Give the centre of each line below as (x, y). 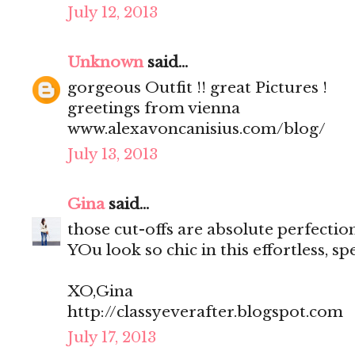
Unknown (105, 63)
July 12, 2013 (113, 13)
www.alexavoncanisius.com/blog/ (197, 129)
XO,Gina (100, 292)
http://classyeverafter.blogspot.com (205, 312)
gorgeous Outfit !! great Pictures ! (197, 88)
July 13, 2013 (113, 155)
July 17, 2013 (112, 338)
